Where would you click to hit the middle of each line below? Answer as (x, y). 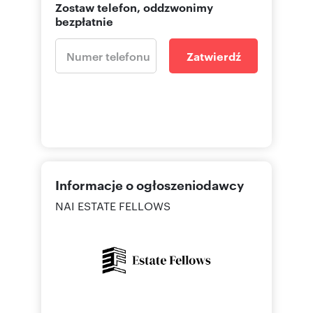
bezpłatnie (84, 21)
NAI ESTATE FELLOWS (113, 205)
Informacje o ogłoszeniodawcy (150, 184)
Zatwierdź (213, 56)
